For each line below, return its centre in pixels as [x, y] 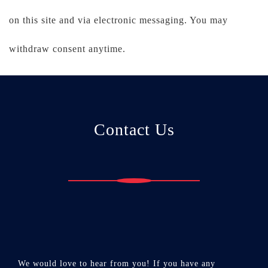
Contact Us [134, 129]
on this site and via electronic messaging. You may [118, 20]
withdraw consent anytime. [67, 48]
